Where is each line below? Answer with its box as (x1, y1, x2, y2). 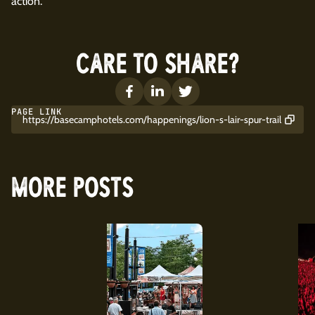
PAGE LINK (11, 106, 62, 117)
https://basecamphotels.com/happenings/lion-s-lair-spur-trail (22, 112, 281, 126)
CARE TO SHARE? (76, 48, 239, 79)
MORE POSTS (11, 172, 134, 202)
